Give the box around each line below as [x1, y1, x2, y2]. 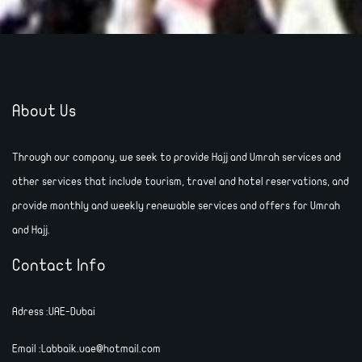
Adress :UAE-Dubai [12, 306, 95, 318]
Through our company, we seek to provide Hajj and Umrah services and [12, 152, 341, 163]
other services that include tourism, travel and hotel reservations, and [12, 176, 349, 187]
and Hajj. [12, 225, 50, 236]
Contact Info [12, 257, 106, 274]
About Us [12, 103, 77, 120]
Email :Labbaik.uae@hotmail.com [12, 343, 161, 355]
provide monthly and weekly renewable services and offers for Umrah [12, 200, 340, 212]
